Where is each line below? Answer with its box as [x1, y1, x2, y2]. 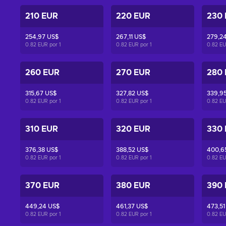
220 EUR [116, 12, 150, 20]
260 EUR [25, 69, 60, 77]
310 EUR [25, 125, 58, 133]
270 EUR [116, 69, 150, 77]
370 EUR [25, 182, 60, 190]
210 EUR [25, 12, 58, 20]
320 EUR [116, 125, 150, 133]
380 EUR [116, 182, 150, 190]
